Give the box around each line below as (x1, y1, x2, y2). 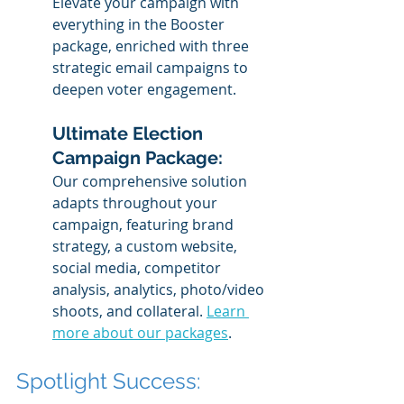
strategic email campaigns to (52, 57, 252, 78)
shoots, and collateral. (52, 300, 207, 321)
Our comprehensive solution (52, 170, 251, 191)
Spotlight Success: (16, 367, 207, 394)
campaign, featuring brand (52, 214, 237, 234)
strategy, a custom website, (52, 235, 241, 256)
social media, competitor (52, 257, 225, 278)
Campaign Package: (52, 146, 227, 169)
